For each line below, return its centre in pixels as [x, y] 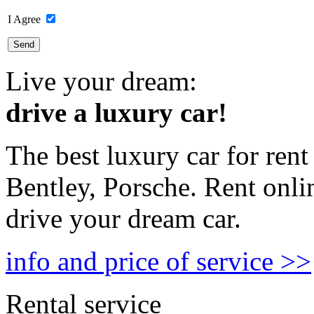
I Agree [26, 19]
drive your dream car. [123, 218]
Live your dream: [101, 81]
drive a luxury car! [116, 112]
